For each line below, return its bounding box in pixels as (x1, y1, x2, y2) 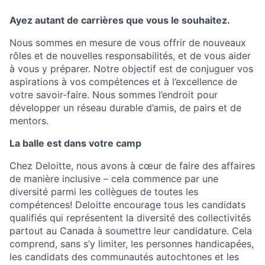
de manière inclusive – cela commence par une (9, 173, 218, 185)
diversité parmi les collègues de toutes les (9, 186, 198, 198)
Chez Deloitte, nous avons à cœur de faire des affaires (9, 160, 255, 172)
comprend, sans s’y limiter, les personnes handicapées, (9, 238, 254, 250)
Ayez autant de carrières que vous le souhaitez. (9, 14, 230, 27)
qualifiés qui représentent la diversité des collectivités (9, 212, 251, 224)
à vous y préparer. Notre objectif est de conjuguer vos (9, 63, 253, 75)
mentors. (9, 115, 49, 127)
